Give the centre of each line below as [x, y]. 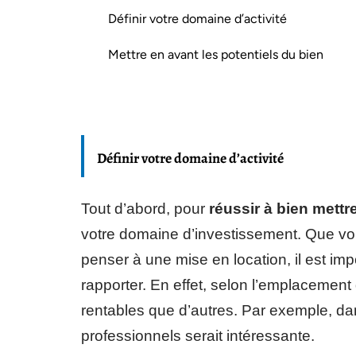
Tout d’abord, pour [145, 209]
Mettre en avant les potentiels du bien [216, 54]
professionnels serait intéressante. [198, 336]
